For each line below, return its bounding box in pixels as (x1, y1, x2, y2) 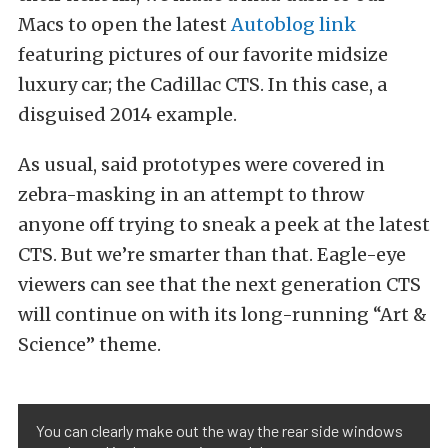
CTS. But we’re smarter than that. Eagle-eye (18, 243, 406, 266)
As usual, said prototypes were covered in (18, 153, 385, 176)
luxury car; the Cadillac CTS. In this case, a (18, 73, 387, 96)
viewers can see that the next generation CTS (18, 273, 421, 296)
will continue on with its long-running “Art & (18, 303, 427, 326)
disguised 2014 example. (18, 103, 237, 126)
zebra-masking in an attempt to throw (18, 183, 364, 206)
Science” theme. (18, 333, 161, 356)
